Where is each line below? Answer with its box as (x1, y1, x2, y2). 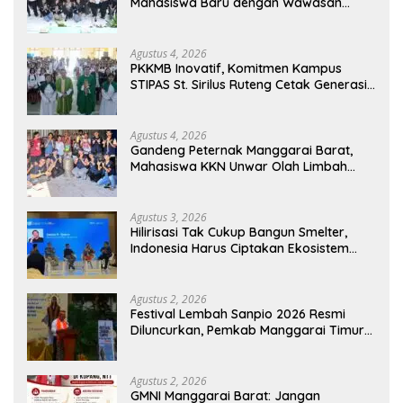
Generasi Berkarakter (130, 354, 261, 372)
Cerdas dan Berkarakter (130, 93, 278, 110)
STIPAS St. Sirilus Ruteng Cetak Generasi (130, 76, 367, 94)
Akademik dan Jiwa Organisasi (130, 11, 318, 28)
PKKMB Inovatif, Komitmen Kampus (130, 60, 342, 77)
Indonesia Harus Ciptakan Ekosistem (130, 240, 349, 257)
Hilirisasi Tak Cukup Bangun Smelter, (130, 224, 347, 241)
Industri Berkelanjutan (130, 256, 262, 273)
